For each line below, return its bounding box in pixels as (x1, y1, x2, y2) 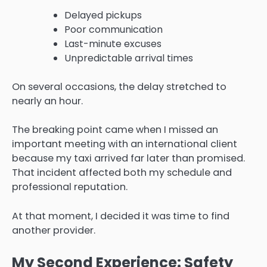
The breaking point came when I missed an (12, 123, 218, 137)
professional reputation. (12, 180, 128, 194)
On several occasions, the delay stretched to (12, 80, 226, 94)
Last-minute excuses (64, 37, 162, 51)
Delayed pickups (64, 8, 142, 23)
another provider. (12, 223, 95, 237)
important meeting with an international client (12, 137, 237, 151)
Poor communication (64, 23, 163, 37)
